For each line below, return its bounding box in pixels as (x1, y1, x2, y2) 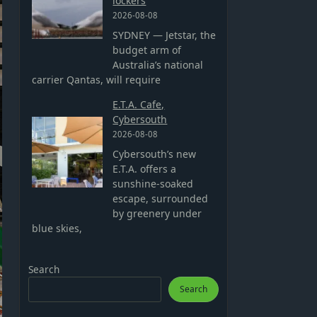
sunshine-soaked (113, 177, 194, 191)
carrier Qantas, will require (32, 73, 161, 87)
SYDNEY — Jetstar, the (113, 28, 217, 42)
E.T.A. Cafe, (113, 98, 165, 112)
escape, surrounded (113, 192, 209, 206)
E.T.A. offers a (113, 162, 177, 176)
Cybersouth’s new (113, 147, 197, 161)
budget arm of (113, 43, 182, 57)
